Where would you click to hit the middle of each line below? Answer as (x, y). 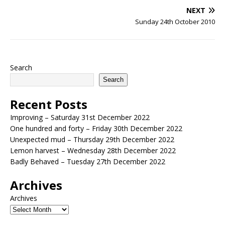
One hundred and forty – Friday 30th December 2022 (96, 128)
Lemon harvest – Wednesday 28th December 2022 (93, 150)
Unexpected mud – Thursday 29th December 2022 (92, 139)
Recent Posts (49, 104)
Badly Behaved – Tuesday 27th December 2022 (88, 161)
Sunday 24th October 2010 (175, 21)
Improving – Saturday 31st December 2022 (80, 117)
